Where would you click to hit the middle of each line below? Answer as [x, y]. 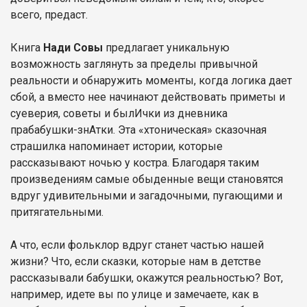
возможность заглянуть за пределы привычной [134, 64]
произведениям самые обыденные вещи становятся [147, 179]
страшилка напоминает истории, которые [116, 146]
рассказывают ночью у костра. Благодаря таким [135, 162]
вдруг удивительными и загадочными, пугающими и [146, 195]
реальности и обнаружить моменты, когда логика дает [151, 80]
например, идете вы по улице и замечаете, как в [135, 294]
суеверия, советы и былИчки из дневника [119, 113]
